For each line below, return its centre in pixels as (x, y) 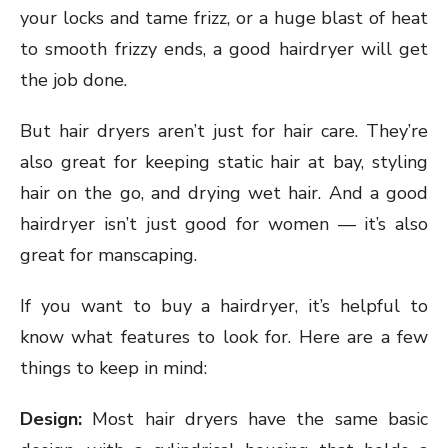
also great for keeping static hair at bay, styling (224, 162)
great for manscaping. (108, 255)
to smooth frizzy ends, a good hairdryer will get (224, 49)
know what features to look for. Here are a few (224, 337)
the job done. (73, 80)
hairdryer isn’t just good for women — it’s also (224, 224)
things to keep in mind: (113, 368)
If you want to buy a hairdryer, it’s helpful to (224, 306)
